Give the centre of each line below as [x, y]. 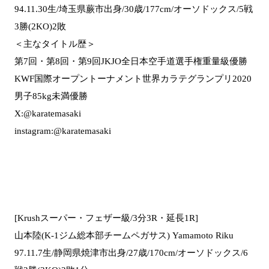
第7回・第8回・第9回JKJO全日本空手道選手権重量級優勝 [131, 61]
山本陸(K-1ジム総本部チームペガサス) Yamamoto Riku [124, 235]
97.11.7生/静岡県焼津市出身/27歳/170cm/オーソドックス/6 [131, 252]
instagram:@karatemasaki [63, 131]
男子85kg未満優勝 [51, 96]
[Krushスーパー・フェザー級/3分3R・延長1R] [106, 218]
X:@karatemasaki [48, 113]
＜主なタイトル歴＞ [55, 44]
